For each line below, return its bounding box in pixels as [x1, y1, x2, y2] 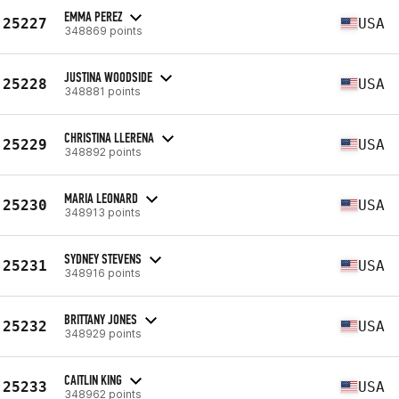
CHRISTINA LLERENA [64, 128, 154, 146]
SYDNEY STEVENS [64, 249, 142, 267]
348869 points [64, 23, 142, 37]
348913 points [64, 205, 141, 219]
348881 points [64, 84, 141, 98]
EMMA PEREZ [64, 7, 122, 25]
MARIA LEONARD [64, 189, 138, 207]
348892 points [64, 144, 142, 159]
